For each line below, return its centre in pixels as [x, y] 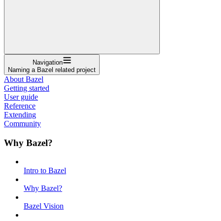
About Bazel [24, 79]
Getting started [27, 88]
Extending [20, 114]
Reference [20, 106]
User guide [21, 97]
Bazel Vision [44, 206]
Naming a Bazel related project [52, 70]
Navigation [47, 62]
